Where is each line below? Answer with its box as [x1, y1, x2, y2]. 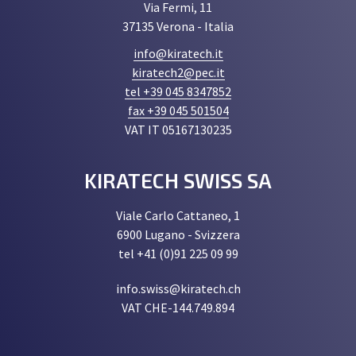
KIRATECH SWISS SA [84, 168, 272, 193]
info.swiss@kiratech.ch [115, 281, 241, 297]
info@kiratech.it [133, 45, 223, 62]
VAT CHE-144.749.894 [122, 300, 234, 316]
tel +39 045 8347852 [125, 83, 231, 100]
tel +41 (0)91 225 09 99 [118, 246, 238, 262]
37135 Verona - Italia [122, 18, 234, 35]
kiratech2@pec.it [131, 64, 225, 81]
